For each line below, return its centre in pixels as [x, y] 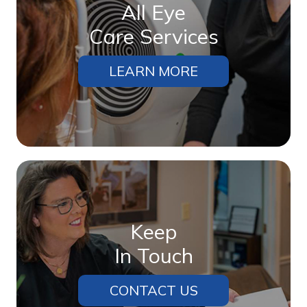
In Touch [153, 255]
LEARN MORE [153, 71]
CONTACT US [153, 290]
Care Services [153, 36]
